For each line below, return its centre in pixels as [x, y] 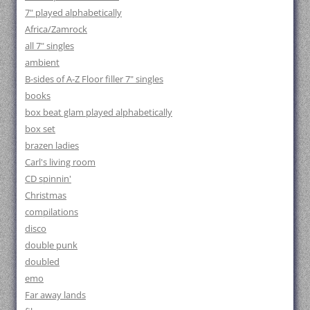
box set [40, 128]
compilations [52, 211]
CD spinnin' [48, 178]
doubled [42, 261]
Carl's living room [60, 162]
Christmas [46, 195]
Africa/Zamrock [56, 29]
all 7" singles [49, 45]
